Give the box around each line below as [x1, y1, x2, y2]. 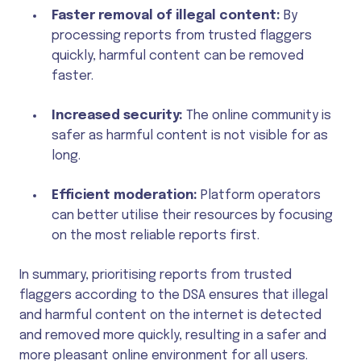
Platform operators [201, 188, 321, 202]
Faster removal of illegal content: [52, 8, 280, 23]
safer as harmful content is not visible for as [52, 128, 328, 143]
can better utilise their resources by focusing [52, 208, 333, 222]
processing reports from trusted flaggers [52, 28, 312, 43]
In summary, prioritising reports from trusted [19, 268, 292, 282]
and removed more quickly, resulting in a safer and [19, 328, 326, 342]
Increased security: [52, 108, 186, 122]
